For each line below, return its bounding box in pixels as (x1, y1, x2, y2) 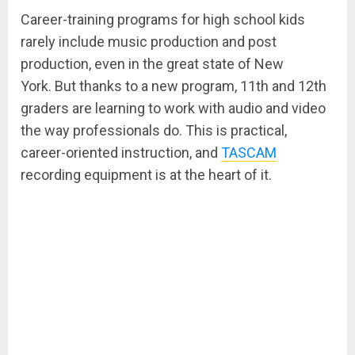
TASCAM (221, 144, 277, 162)
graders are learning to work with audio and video (21, 100, 326, 117)
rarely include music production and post (21, 33, 277, 51)
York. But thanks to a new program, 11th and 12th (21, 78, 326, 95)
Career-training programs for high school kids (21, 11, 305, 29)
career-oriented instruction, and (21, 144, 221, 162)
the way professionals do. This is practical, (21, 122, 287, 139)
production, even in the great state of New (21, 55, 284, 73)
